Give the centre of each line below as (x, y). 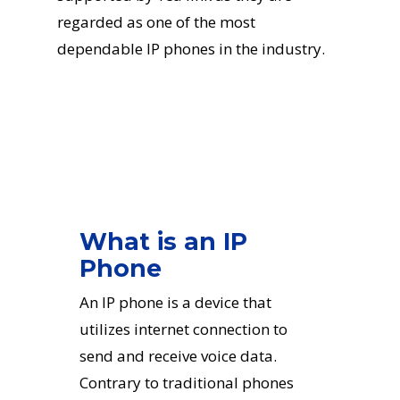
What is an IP (163, 241)
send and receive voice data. (178, 355)
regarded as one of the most (156, 21)
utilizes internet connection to (183, 329)
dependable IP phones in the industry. (191, 48)
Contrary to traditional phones (186, 382)
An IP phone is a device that (175, 302)
